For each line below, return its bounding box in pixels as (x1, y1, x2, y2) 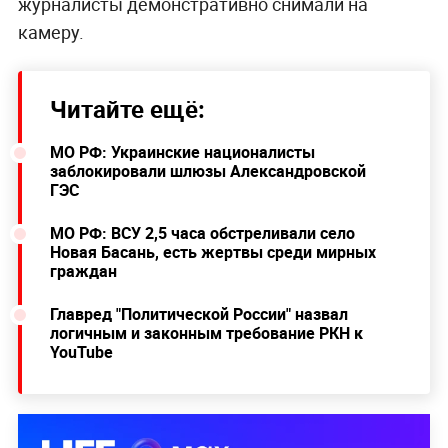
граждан (49, 259, 117, 282)
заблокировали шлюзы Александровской (49, 159, 366, 182)
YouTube (49, 340, 113, 363)
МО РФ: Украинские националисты (49, 140, 315, 163)
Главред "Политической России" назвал (49, 302, 348, 325)
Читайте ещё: (49, 92, 205, 125)
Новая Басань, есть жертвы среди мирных (49, 240, 376, 263)
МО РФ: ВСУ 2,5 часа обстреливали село (49, 221, 355, 244)
